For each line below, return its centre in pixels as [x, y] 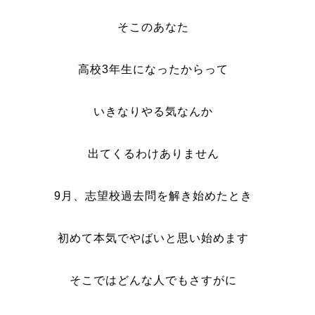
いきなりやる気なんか [154, 111]
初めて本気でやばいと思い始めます [154, 238]
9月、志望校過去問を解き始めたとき [154, 196]
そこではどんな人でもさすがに [154, 280]
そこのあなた [154, 27]
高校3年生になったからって [154, 69]
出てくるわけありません [153, 154]
